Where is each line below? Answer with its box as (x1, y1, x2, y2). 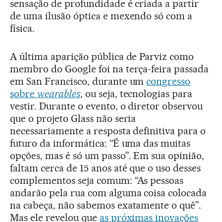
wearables (37, 87, 80, 100)
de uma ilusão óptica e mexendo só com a (10, 9, 193, 22)
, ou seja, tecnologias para (80, 87, 193, 100)
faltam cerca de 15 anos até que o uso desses (10, 162, 201, 174)
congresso (146, 75, 191, 87)
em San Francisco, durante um (10, 75, 147, 87)
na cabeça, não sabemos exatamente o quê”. (10, 199, 202, 211)
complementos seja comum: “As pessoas (10, 174, 184, 186)
